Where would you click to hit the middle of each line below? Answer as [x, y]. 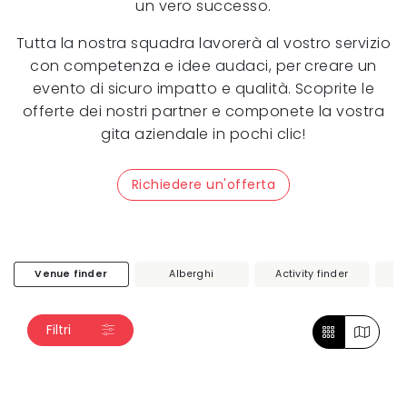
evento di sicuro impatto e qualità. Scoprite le [203, 88]
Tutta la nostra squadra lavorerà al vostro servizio [203, 43]
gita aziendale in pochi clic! [203, 134]
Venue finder [71, 273]
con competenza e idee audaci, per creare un [203, 65]
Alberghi [192, 273]
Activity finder [312, 273]
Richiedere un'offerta [203, 184]
